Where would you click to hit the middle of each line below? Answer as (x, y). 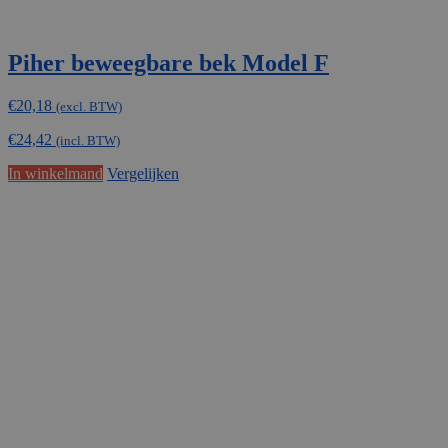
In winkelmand (55, 174)
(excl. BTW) (89, 107)
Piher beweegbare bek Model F (168, 63)
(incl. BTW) (88, 141)
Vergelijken (143, 174)
